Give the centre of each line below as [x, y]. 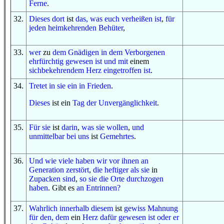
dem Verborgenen [137, 52]
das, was [90, 19]
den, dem [54, 217]
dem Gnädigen [76, 52]
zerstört [76, 170]
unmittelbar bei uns [59, 136]
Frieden [99, 86]
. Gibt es [62, 188]
